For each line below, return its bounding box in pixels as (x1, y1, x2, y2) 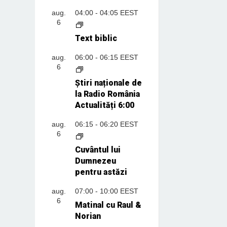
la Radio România (74, 89, 140, 99)
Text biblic (74, 33, 117, 43)
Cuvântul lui (74, 144, 121, 155)
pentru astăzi (74, 167, 127, 177)
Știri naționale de (74, 78, 142, 88)
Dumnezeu (74, 156, 116, 166)
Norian (74, 211, 101, 221)
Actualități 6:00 (74, 100, 134, 110)
